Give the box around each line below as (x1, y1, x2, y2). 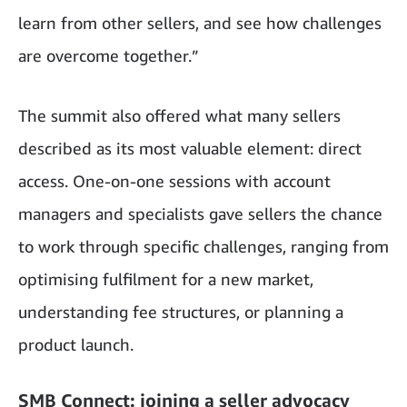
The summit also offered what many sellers (18, 104, 341, 125)
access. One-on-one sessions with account (18, 170, 331, 191)
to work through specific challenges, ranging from (18, 235, 389, 256)
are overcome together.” (18, 45, 199, 65)
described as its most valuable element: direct (18, 137, 362, 158)
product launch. (18, 333, 134, 354)
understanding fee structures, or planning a (18, 301, 343, 322)
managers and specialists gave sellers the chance (18, 203, 382, 223)
